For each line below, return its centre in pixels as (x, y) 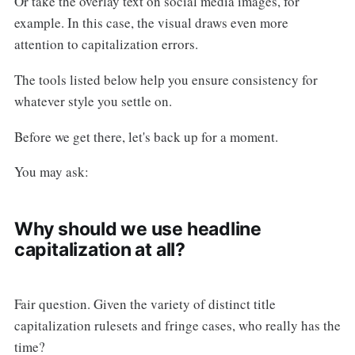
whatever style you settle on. (93, 101)
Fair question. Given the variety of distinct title (145, 304)
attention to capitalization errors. (106, 44)
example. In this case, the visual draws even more (151, 22)
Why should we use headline (137, 229)
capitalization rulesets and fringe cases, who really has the (177, 326)
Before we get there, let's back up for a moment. (146, 136)
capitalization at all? (99, 250)
